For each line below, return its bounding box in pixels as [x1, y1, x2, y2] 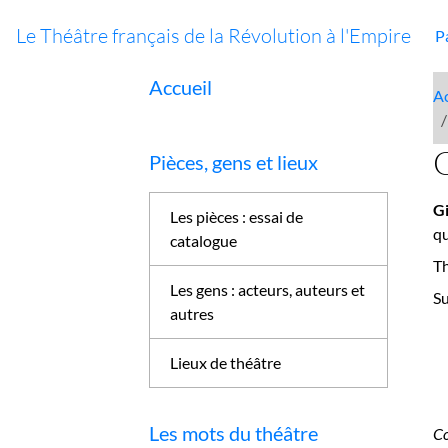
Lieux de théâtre [170, 353, 282, 372]
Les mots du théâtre [149, 421, 319, 445]
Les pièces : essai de [170, 207, 304, 226]
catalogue [170, 231, 238, 250]
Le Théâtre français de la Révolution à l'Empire [16, 23, 411, 48]
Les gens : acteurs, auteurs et [170, 280, 366, 299]
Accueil [149, 75, 213, 99]
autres [170, 304, 215, 323]
